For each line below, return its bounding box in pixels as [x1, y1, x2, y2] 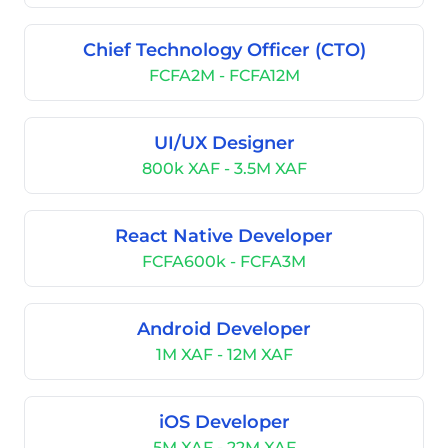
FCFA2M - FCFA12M [148, 66, 300, 85]
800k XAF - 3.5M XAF [141, 159, 307, 178]
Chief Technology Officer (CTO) [82, 39, 366, 61]
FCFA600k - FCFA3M [142, 252, 306, 271]
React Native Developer [115, 225, 333, 247]
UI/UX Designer [153, 132, 295, 154]
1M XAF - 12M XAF [155, 345, 293, 364]
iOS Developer [158, 411, 290, 433]
